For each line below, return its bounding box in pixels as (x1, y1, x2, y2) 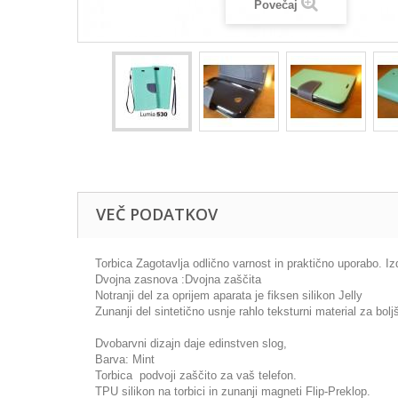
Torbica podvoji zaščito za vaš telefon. (95, 369, 297, 382)
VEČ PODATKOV (96, 203, 218, 225)
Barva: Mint (95, 353, 155, 366)
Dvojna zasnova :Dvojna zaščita (95, 273, 261, 286)
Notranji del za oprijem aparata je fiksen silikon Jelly (95, 289, 362, 302)
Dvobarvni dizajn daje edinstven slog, (95, 337, 287, 350)
